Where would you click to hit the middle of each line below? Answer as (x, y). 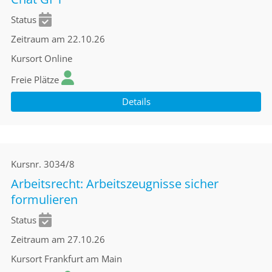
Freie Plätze (35, 80)
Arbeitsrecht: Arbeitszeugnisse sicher (115, 184)
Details (136, 101)
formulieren (44, 199)
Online (58, 58)
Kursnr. (26, 164)
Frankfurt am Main (83, 259)
